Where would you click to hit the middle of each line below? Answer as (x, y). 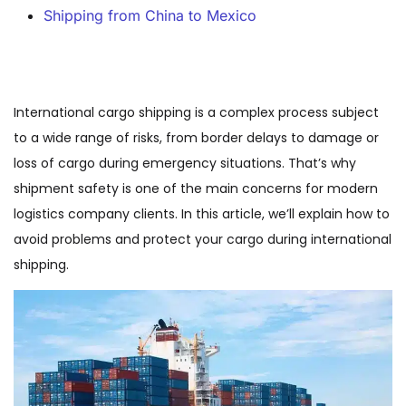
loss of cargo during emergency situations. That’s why (185, 163)
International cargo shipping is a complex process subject (196, 112)
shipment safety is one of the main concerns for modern (196, 188)
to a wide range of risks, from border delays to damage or (196, 138)
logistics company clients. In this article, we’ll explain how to (202, 214)
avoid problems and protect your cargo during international (203, 239)
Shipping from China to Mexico (150, 15)
